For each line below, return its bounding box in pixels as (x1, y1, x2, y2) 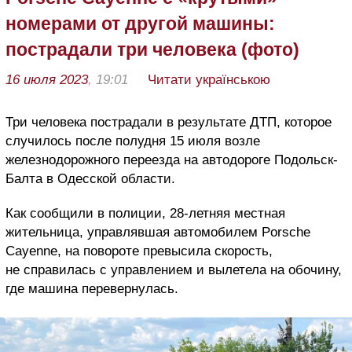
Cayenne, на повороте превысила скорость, (5, 243, 273, 258)
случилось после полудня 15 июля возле (5, 133, 260, 148)
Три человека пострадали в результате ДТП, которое (5, 114, 332, 130)
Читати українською (148, 71, 270, 87)
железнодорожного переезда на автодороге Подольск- (5, 152, 338, 167)
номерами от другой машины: (5, 13, 275, 34)
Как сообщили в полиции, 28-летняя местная (5, 205, 285, 221)
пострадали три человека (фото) (5, 38, 299, 60)
